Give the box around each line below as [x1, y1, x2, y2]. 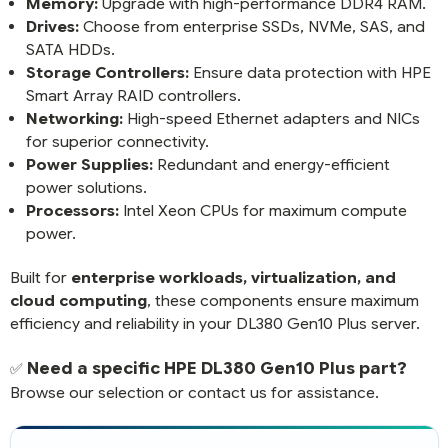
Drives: [25, 16, 79, 36]
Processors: [25, 200, 119, 220]
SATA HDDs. [25, 39, 115, 59]
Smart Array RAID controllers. [25, 85, 241, 105]
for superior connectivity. [25, 131, 209, 151]
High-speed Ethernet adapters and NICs [122, 108, 420, 128]
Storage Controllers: [25, 62, 189, 82]
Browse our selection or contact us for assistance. [9, 382, 379, 402]
